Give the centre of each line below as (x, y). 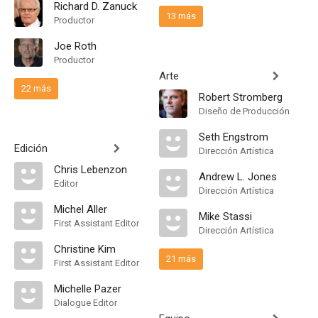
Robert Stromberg (241, 97)
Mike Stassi (225, 216)
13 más (181, 16)
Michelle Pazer (88, 289)
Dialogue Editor (86, 303)
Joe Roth (75, 46)
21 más (181, 259)
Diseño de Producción (244, 111)
